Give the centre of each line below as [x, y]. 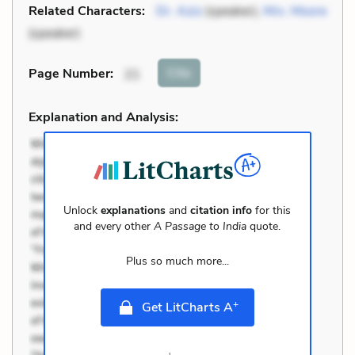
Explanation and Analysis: [103, 117]
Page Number [69, 74]
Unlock [82, 210]
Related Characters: [87, 11]
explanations [134, 210]
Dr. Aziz [179, 11]
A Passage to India [200, 226]
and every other [114, 226]
